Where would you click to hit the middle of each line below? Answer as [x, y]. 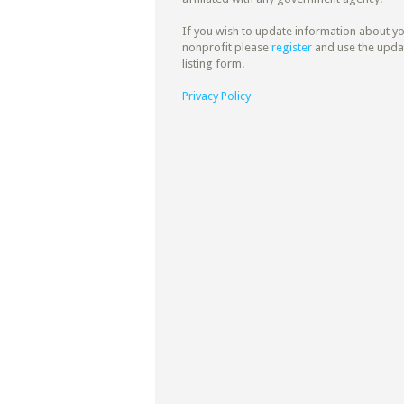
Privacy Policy [216, 96]
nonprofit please [227, 47]
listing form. [213, 63]
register [292, 47]
